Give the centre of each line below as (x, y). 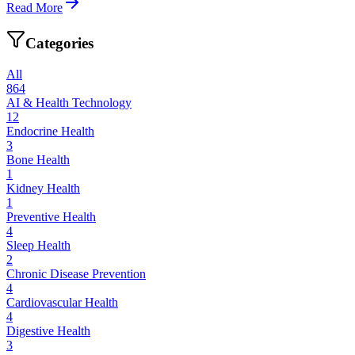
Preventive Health (51, 216)
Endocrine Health (50, 131)
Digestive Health (48, 330)
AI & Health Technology (69, 102)
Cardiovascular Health (62, 302)
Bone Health (38, 159)
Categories (59, 44)
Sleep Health (38, 245)
